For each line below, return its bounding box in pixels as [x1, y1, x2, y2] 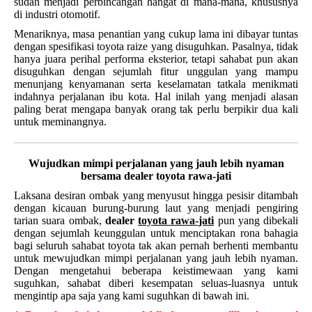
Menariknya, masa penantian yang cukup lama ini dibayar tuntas [14, 28, 298, 40]
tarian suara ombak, [14, 214, 105, 226]
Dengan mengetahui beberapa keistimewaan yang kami [14, 265, 298, 276]
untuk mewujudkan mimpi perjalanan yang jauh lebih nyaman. [14, 252, 298, 264]
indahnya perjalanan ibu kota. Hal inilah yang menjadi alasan [14, 91, 298, 102]
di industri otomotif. [14, 8, 100, 20]
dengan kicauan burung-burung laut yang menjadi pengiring [14, 202, 298, 214]
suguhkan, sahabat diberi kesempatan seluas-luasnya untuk [14, 277, 298, 289]
